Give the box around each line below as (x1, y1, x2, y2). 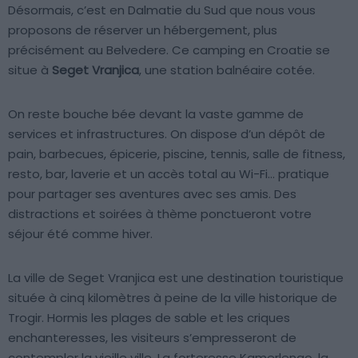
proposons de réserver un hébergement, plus (8, 21, 277, 38)
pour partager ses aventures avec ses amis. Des (8, 185, 296, 202)
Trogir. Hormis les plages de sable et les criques (8, 308, 290, 326)
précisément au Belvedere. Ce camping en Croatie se (8, 41, 330, 58)
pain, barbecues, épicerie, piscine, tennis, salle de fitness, (8, 145, 345, 162)
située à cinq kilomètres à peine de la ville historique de (8, 288, 337, 306)
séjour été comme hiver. (8, 225, 153, 242)
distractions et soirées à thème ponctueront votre (8, 205, 312, 222)
